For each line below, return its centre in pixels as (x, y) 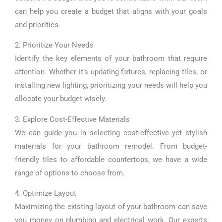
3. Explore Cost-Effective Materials (72, 119)
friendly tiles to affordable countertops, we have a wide (111, 159)
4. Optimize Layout (46, 194)
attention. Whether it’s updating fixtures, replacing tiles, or (111, 72)
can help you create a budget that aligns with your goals (111, 11)
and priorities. (38, 25)
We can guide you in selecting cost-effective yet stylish (111, 133)
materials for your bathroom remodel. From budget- (111, 146)
